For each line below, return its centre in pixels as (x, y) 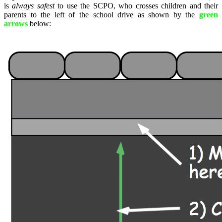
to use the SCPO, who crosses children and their (136, 5)
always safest (33, 5)
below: (39, 23)
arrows (16, 23)
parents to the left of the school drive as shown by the (102, 14)
